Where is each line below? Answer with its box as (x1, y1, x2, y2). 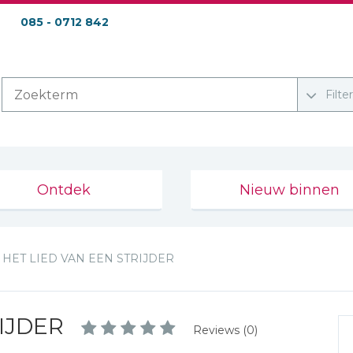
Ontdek (36, 181, 91, 199)
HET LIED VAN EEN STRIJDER (2, 251, 174, 266)
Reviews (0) (193, 323, 258, 337)
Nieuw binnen (239, 181, 340, 199)
